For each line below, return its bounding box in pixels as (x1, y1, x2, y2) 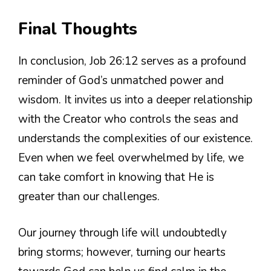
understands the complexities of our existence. (18, 130, 253, 146)
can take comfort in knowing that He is (18, 169, 214, 185)
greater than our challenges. (18, 188, 160, 204)
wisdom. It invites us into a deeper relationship (18, 91, 252, 108)
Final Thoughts (18, 18, 137, 41)
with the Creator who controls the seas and (18, 111, 238, 127)
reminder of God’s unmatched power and (18, 72, 224, 88)
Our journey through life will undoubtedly (18, 225, 227, 241)
